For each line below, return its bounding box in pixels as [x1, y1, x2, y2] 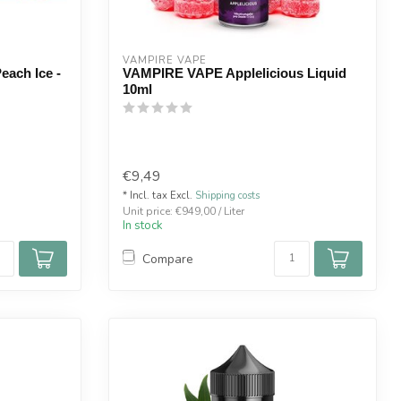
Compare [142, 250, 193, 268]
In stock [123, 218, 163, 235]
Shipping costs [195, 189, 260, 203]
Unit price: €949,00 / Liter [123, 204, 244, 219]
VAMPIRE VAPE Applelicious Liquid [123, 64, 346, 81]
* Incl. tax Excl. [123, 189, 195, 203]
